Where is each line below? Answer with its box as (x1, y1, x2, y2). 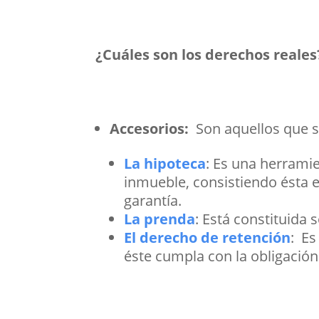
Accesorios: (110, 119, 197, 139)
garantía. (124, 191, 186, 211)
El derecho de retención (124, 228, 291, 248)
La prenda (124, 209, 196, 229)
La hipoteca (124, 154, 206, 174)
